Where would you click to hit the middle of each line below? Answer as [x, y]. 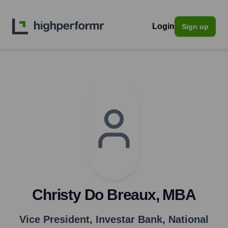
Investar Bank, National [152, 219]
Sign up [195, 26]
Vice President [54, 219]
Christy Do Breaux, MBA [114, 195]
